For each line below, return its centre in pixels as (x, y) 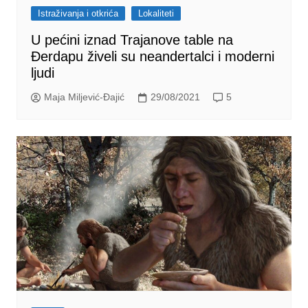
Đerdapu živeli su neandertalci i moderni (152, 56)
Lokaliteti (156, 13)
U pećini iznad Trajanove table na (132, 40)
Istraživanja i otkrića (78, 13)
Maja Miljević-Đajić (84, 97)
